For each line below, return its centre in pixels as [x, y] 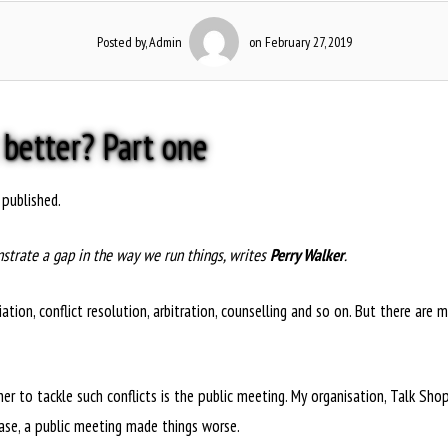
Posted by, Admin [139, 42]
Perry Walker [307, 255]
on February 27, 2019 [298, 42]
